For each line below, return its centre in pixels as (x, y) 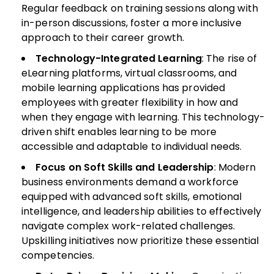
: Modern (235, 167)
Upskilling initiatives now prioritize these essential (140, 240)
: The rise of (230, 58)
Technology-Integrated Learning (119, 58)
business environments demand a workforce (130, 182)
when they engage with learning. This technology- (143, 117)
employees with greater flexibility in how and (130, 102)
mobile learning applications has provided (124, 87)
